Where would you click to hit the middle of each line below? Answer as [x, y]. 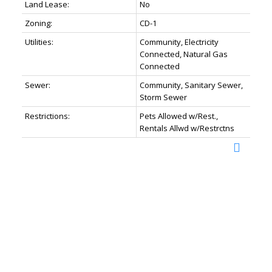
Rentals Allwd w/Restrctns [187, 128]
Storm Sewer [163, 97]
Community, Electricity [179, 42]
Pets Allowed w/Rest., [178, 116]
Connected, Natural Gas [183, 54]
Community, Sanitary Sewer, [191, 85]
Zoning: [38, 23]
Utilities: [39, 42]
